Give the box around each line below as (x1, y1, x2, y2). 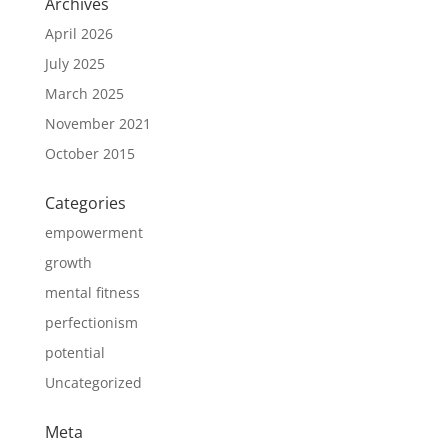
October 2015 (44, 144, 135, 163)
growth (44, 253, 92, 272)
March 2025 (44, 84, 124, 103)
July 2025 (44, 54, 105, 73)
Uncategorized (44, 373, 142, 392)
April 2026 (44, 24, 113, 43)
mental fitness (44, 283, 140, 302)
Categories (44, 192, 126, 214)
